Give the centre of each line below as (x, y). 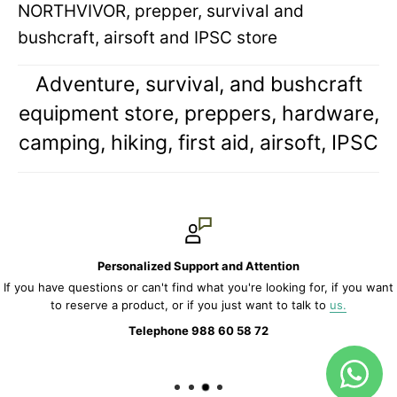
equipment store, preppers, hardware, (198, 113)
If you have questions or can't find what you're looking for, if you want (198, 287)
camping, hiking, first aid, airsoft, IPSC (198, 142)
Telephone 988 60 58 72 (198, 331)
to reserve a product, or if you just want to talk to (190, 304)
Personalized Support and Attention (198, 265)
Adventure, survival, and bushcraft (198, 84)
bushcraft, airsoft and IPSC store (148, 37)
